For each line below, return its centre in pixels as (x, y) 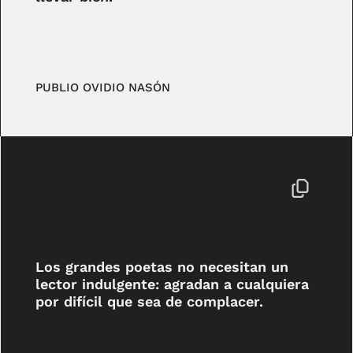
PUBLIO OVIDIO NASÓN (103, 88)
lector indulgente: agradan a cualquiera (173, 284)
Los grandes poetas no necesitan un (162, 266)
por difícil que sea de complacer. (150, 301)
